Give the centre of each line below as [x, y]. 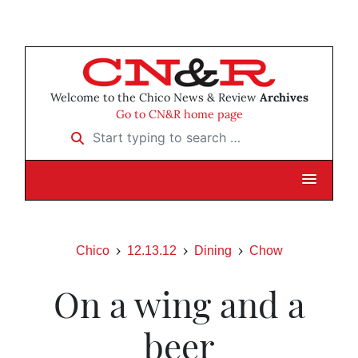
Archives [284, 98]
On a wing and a [179, 304]
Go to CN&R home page [179, 115]
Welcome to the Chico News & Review [155, 98]
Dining [213, 251]
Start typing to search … [132, 132]
